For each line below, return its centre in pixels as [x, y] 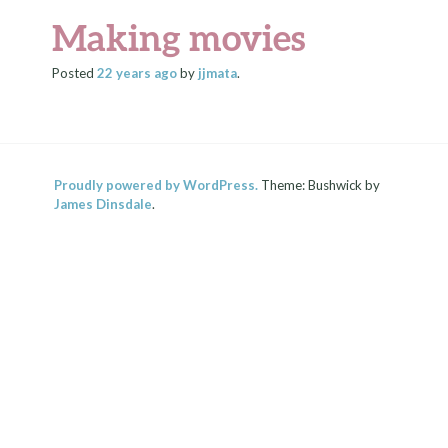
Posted [75, 73]
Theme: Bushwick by [319, 184]
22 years [124, 73]
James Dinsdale [103, 203]
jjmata [218, 73]
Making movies [179, 37]
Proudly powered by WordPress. [156, 184]
